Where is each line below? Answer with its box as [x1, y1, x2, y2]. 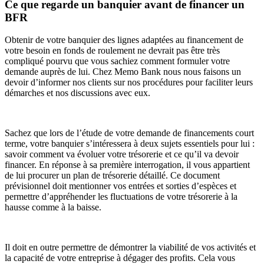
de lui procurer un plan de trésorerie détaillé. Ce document [5, 170, 220, 181]
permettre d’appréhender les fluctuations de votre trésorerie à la [5, 192, 237, 202]
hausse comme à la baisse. [5, 202, 101, 213]
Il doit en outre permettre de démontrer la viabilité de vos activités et [5, 242, 256, 253]
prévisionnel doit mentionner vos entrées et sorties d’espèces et [5, 181, 236, 192]
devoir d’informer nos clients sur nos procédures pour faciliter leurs [5, 77, 253, 88]
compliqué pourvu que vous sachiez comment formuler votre [5, 56, 230, 67]
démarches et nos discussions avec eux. [5, 88, 150, 98]
